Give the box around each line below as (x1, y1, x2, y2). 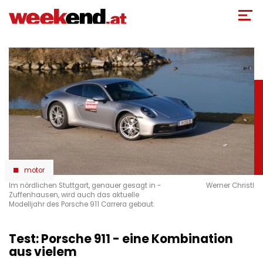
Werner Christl (205, 181, 254, 191)
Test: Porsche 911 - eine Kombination (9, 231, 233, 248)
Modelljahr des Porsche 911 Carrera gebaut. (9, 200, 154, 210)
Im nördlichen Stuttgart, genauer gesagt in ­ (9, 181, 161, 191)
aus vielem (9, 244, 77, 261)
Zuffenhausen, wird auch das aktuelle (9, 190, 139, 200)
